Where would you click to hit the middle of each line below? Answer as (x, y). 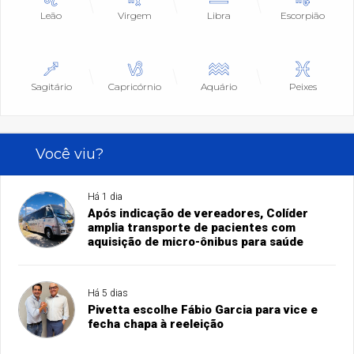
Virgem (135, 16)
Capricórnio (135, 87)
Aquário (219, 87)
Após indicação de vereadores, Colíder (198, 214)
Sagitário (51, 87)
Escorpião (303, 16)
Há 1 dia (105, 197)
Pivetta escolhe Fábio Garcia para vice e (203, 310)
